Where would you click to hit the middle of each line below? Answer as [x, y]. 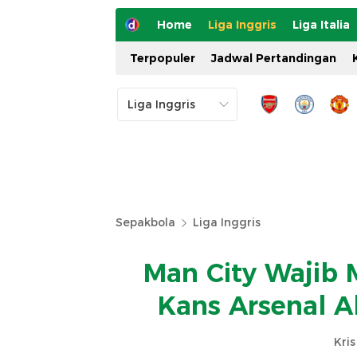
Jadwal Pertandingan [274, 58]
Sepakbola [145, 222]
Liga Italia [321, 25]
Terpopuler [163, 58]
